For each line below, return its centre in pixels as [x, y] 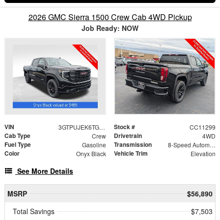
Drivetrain [128, 135]
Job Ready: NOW [110, 28]
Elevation [203, 153]
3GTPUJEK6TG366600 [102, 127]
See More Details [45, 171]
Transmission [133, 144]
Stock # [124, 126]
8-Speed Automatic [212, 144]
